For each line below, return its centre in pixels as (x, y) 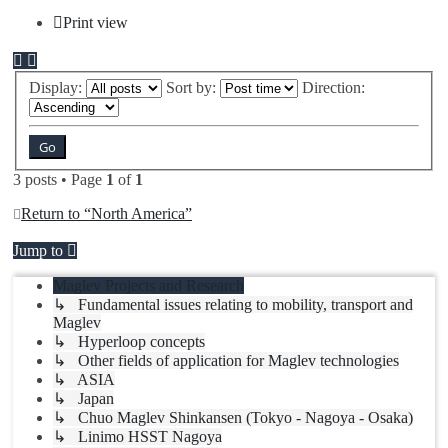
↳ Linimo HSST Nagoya (137, 436)
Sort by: (193, 87)
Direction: (335, 87)
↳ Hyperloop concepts (129, 341)
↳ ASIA (84, 379)
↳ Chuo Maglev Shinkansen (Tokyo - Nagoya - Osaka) (233, 417)
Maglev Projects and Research (148, 285)
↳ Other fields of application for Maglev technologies (226, 360)
